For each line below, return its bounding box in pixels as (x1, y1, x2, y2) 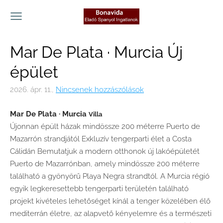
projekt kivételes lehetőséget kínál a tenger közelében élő (10, 197, 211, 206)
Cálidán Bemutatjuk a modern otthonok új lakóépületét (10, 147, 200, 156)
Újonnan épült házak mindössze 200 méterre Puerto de (10, 122, 200, 131)
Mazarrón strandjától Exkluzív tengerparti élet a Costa (10, 134, 192, 143)
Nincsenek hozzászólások (56, 85, 144, 94)
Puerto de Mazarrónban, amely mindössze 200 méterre (10, 159, 200, 168)
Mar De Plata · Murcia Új (10, 43, 183, 61)
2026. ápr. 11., (10, 85, 54, 94)
